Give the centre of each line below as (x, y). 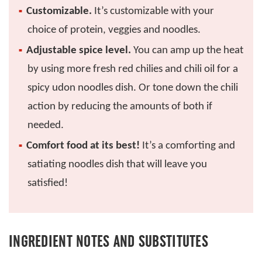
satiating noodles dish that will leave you (117, 165)
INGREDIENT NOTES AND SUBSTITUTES (108, 241)
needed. (45, 126)
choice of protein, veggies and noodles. (114, 30)
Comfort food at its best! (83, 146)
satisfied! (47, 184)
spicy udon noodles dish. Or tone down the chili (132, 88)
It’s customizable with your (153, 12)
